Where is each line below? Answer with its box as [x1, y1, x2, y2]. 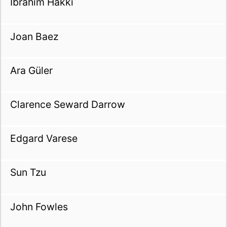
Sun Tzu [10, 166, 46, 179]
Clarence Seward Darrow [10, 98, 125, 111]
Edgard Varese [10, 132, 78, 145]
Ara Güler [10, 64, 53, 77]
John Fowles [10, 200, 68, 213]
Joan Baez [10, 30, 58, 43]
